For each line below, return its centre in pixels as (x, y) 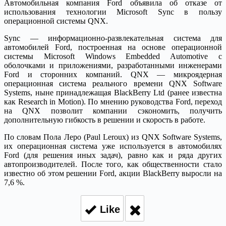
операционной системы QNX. (56, 21)
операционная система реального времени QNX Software (113, 83)
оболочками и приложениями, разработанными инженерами (113, 65)
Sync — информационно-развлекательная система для (113, 38)
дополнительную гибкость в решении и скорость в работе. (105, 120)
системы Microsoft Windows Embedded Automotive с (113, 56)
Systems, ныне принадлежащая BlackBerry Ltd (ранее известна (113, 92)
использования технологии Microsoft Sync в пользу (113, 12)
